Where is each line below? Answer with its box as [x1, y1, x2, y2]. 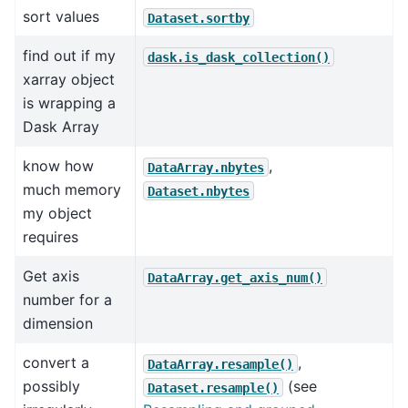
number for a [23, 291, 112, 310]
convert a [23, 353, 89, 372]
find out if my [23, 46, 116, 66]
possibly [23, 377, 80, 396]
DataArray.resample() [148, 356, 293, 372]
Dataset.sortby [148, 10, 250, 25]
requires [23, 228, 78, 247]
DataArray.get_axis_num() [148, 270, 322, 285]
